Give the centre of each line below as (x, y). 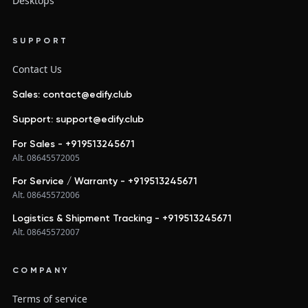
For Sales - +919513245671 (73, 145)
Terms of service (49, 299)
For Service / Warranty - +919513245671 (104, 182)
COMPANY (41, 271)
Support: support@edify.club (78, 120)
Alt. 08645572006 (46, 195)
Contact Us (37, 69)
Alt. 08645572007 (46, 232)
